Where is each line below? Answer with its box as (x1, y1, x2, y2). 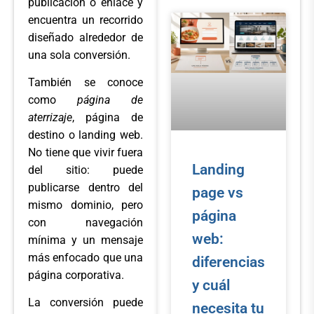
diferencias (192, 254, 265, 271)
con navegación (28, 216, 143, 229)
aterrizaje (28, 111, 72, 124)
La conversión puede (28, 296, 143, 310)
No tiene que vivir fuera (28, 146, 143, 159)
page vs (192, 184, 243, 202)
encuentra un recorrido (28, 13, 143, 27)
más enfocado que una (28, 251, 143, 264)
